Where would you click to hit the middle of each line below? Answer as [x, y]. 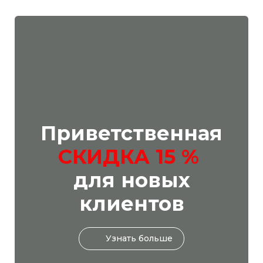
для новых [131, 181]
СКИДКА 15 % [131, 157]
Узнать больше [139, 239]
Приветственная [131, 134]
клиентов [131, 204]
